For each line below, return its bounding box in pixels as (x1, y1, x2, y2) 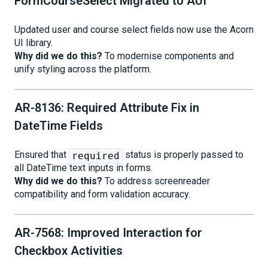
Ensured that (14, 148, 69, 160)
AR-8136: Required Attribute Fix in (14, 100, 199, 115)
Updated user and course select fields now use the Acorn (14, 23, 254, 35)
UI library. (14, 36, 53, 48)
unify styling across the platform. (14, 63, 151, 75)
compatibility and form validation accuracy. (14, 188, 190, 200)
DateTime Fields (14, 118, 103, 133)
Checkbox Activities (14, 243, 123, 258)
